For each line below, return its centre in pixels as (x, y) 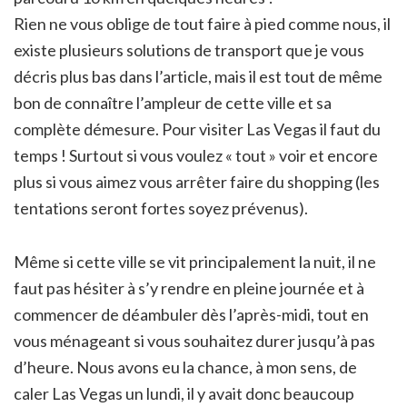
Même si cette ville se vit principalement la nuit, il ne (195, 261)
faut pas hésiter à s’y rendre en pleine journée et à (189, 288)
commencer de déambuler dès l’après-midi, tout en (191, 314)
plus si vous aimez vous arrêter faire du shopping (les (197, 181)
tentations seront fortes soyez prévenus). (161, 208)
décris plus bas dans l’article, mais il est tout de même (198, 76)
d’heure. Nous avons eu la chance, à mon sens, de (185, 367)
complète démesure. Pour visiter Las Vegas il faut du (197, 129)
